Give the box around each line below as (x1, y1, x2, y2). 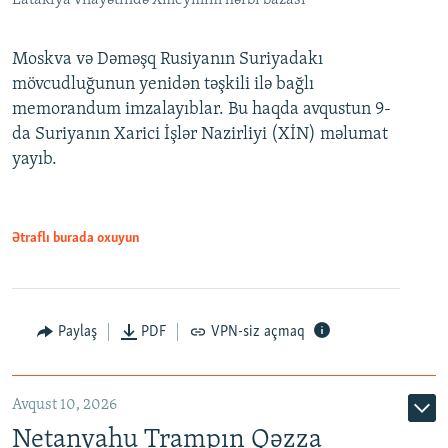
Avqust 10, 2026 (12, 397, 117, 414)
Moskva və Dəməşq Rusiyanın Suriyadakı (12, 50, 323, 70)
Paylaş (57, 324, 97, 341)
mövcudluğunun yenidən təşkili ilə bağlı (12, 75, 314, 95)
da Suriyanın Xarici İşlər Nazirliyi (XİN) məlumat (12, 125, 388, 145)
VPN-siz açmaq (210, 324, 305, 341)
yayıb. (12, 150, 57, 170)
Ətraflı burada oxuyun (12, 231, 140, 247)
